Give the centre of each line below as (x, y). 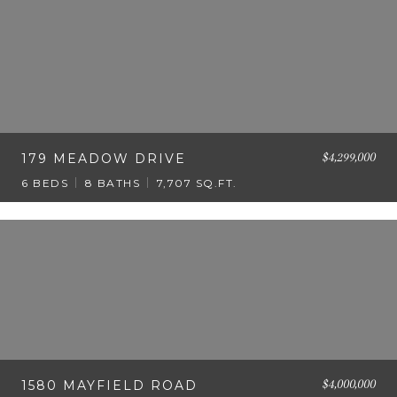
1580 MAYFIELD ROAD (109, 385)
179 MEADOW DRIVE (104, 158)
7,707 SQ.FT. (197, 183)
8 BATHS (112, 183)
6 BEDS (45, 183)
